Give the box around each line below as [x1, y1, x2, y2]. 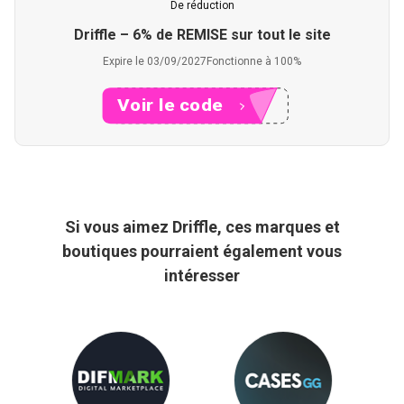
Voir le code [117, 96, 223, 115]
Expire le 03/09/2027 [103, 55, 207, 68]
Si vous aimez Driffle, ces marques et [64, 217, 340, 236]
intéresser [164, 266, 240, 285]
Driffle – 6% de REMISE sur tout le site [73, 26, 331, 43]
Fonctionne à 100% [207, 55, 301, 68]
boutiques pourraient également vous [62, 242, 342, 261]
